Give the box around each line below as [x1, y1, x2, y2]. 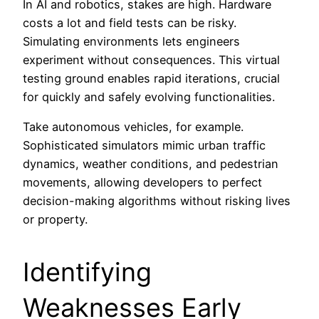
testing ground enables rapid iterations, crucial [23, 70, 280, 85]
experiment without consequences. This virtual [23, 52, 280, 67]
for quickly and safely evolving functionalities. [23, 89, 275, 104]
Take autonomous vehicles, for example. [23, 120, 244, 135]
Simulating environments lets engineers [23, 33, 240, 48]
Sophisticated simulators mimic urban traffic [23, 138, 266, 153]
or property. [23, 212, 88, 227]
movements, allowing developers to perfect [23, 175, 262, 190]
